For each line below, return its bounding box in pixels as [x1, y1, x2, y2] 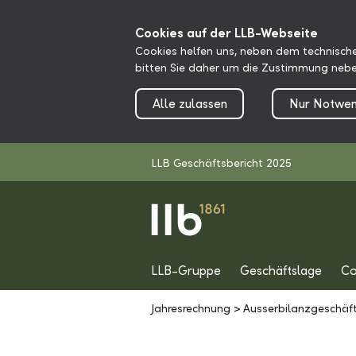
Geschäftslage [240, 263, 322, 278]
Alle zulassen [152, 95, 227, 111]
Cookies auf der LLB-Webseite [135, 25, 318, 41]
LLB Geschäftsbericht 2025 [151, 157, 292, 170]
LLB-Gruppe [151, 263, 221, 278]
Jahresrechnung [151, 302, 230, 315]
